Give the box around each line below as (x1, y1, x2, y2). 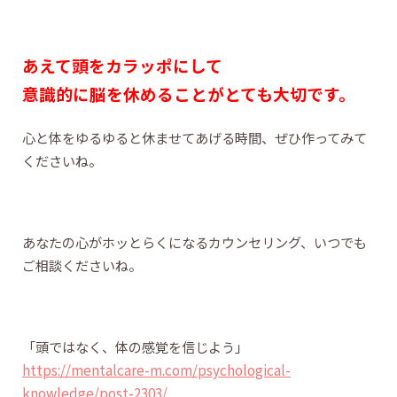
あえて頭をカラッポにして (22, 52, 222, 77)
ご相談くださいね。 (22, 254, 142, 275)
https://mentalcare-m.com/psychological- (22, 359, 291, 379)
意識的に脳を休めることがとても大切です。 (22, 81, 355, 105)
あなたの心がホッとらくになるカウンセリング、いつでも (22, 231, 367, 252)
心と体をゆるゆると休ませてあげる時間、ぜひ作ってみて (22, 127, 367, 147)
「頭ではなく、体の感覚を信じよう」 (22, 336, 248, 356)
